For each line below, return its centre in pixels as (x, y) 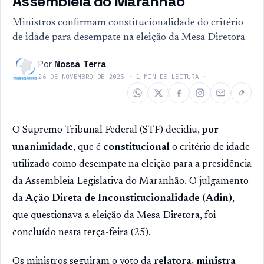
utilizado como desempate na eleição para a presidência (132, 165)
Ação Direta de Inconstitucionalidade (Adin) (129, 199)
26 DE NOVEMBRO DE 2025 (82, 77)
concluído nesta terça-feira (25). (82, 233)
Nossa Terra (80, 64)
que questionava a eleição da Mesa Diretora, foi (114, 216)
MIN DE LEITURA (169, 77)
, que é (88, 148)
